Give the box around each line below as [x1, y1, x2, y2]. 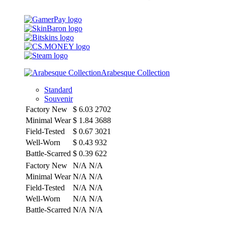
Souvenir [44, 94, 73, 103]
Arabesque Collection [101, 68, 170, 77]
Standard [44, 85, 72, 94]
